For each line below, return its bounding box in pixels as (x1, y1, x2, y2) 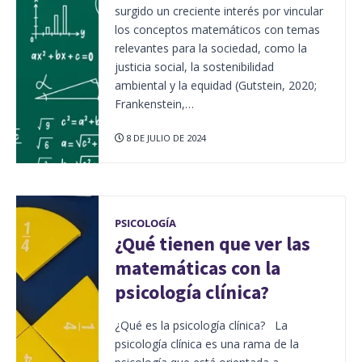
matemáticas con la (114, 255, 280, 280)
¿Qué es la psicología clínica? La (114, 317, 288, 333)
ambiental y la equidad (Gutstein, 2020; (114, 77, 317, 93)
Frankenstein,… (114, 95, 194, 112)
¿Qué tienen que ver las (114, 231, 310, 255)
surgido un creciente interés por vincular (114, 2, 323, 19)
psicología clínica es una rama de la (114, 335, 299, 351)
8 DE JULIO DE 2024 (123, 131, 206, 144)
